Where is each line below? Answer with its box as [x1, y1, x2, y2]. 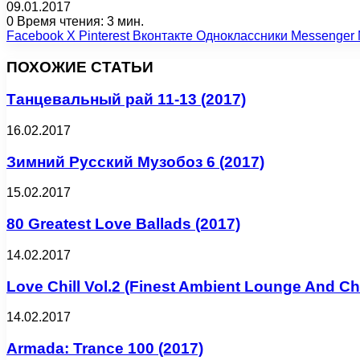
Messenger [291, 28, 354, 43]
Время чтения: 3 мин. [14, 14, 144, 28]
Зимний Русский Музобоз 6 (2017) [6, 153, 264, 170]
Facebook [6, 28, 63, 43]
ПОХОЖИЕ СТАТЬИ [6, 58, 153, 76]
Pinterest [79, 28, 129, 43]
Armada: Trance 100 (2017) [6, 340, 203, 357]
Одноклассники [196, 28, 288, 43]
